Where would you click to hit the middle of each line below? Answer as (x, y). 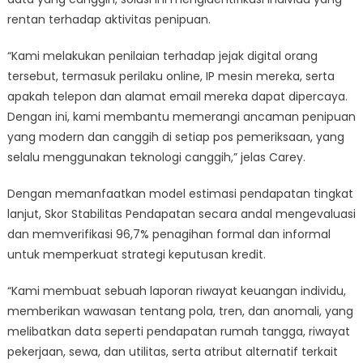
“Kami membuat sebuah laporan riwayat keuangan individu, (176, 290)
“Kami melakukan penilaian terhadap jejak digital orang (162, 56)
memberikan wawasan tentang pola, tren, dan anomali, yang (180, 311)
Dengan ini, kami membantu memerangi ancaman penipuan (181, 116)
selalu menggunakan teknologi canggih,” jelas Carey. (156, 157)
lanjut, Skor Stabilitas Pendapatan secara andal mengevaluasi (181, 214)
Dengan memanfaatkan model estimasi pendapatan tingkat (180, 193)
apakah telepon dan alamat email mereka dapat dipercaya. (177, 96)
